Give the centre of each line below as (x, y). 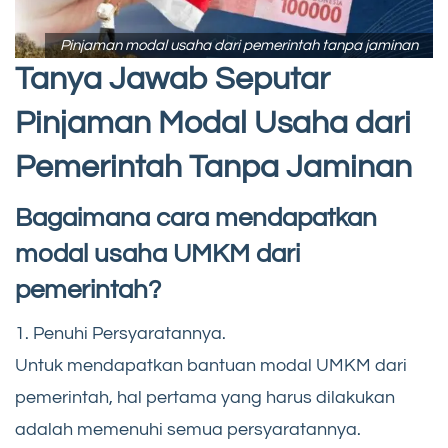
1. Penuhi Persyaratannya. (120, 333)
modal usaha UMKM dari (158, 253)
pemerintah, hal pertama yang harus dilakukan (205, 397)
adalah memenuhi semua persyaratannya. (188, 429)
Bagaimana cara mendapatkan (196, 217)
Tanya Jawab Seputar (172, 79)
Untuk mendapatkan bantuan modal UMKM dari (211, 365)
